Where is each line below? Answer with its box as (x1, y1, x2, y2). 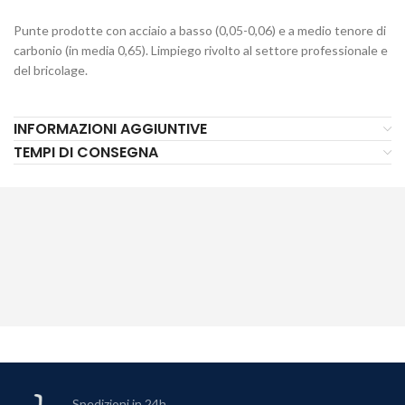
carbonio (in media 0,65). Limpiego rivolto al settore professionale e (14, 42, 388, 59)
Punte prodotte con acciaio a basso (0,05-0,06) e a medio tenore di (14, 23, 386, 39)
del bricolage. (14, 62, 88, 79)
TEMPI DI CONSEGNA (14, 142, 158, 164)
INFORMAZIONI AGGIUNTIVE (14, 118, 207, 140)
